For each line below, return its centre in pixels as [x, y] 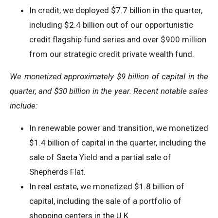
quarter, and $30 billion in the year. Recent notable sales [109, 91]
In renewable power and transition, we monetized [119, 128]
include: [24, 106]
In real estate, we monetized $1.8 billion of [107, 186]
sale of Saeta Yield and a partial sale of [100, 157]
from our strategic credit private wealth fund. [112, 54]
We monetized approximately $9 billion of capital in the [109, 76]
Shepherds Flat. [57, 172]
